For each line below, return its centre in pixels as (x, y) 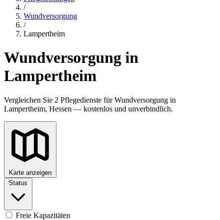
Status (18, 183)
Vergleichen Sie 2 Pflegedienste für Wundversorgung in (90, 100)
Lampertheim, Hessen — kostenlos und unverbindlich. (88, 109)
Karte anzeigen (30, 172)
